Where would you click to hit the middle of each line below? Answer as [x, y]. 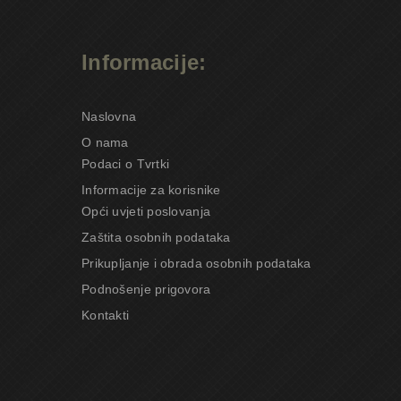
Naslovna [109, 116]
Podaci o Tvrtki [126, 164]
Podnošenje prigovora [146, 289]
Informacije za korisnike [151, 190]
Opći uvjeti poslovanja [146, 211]
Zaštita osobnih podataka [156, 237]
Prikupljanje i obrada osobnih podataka [196, 263]
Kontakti [106, 315]
